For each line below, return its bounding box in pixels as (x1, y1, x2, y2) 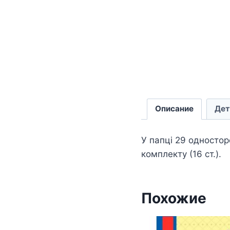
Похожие (141, 189, 206, 207)
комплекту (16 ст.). (141, 149, 221, 160)
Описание (155, 104, 194, 114)
